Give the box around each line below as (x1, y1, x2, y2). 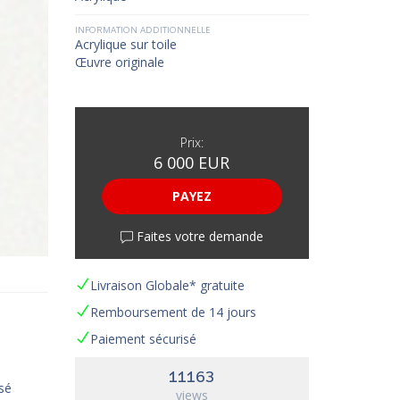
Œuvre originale (74, 54, 164, 71)
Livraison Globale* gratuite (89, 277, 245, 294)
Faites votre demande (132, 228, 263, 245)
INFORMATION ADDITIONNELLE (74, 24, 211, 36)
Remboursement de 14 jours (89, 304, 256, 321)
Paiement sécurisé (89, 330, 196, 347)
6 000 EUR (154, 152, 230, 173)
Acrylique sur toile (74, 36, 177, 53)
